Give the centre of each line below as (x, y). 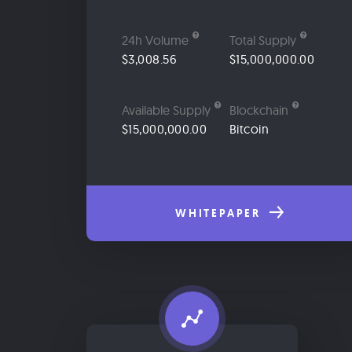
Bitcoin (249, 128)
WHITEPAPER (220, 213)
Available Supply (166, 110)
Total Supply (263, 40)
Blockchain (259, 110)
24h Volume (155, 40)
